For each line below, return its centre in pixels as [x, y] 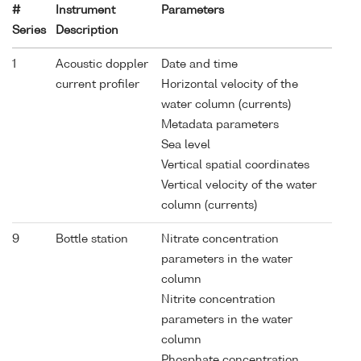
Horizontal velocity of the [230, 84]
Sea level [186, 145]
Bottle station [92, 239]
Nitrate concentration [220, 239]
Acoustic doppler [102, 64]
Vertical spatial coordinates [235, 165]
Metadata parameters [220, 124]
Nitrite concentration [218, 299]
